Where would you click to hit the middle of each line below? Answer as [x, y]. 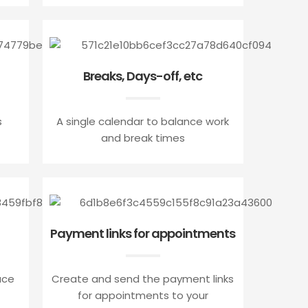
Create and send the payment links [143, 278]
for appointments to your [143, 295]
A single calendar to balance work [143, 121]
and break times [143, 137]
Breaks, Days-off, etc [143, 76]
